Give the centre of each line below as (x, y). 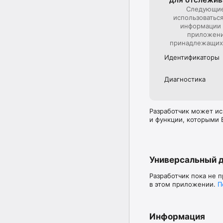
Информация (177, 216)
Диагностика (185, 79)
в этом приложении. (183, 184)
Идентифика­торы (192, 57)
